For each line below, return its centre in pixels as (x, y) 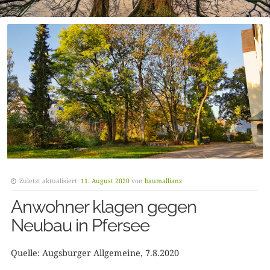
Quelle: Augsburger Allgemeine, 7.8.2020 (95, 253)
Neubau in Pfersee (80, 225)
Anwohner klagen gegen (103, 206)
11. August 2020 (105, 181)
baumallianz (163, 181)
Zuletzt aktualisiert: (50, 181)
